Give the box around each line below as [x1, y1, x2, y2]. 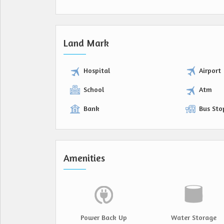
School [83, 85, 104, 93]
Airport [199, 66, 221, 74]
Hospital [83, 66, 110, 74]
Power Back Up [80, 213, 127, 221]
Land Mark [63, 37, 109, 49]
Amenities [63, 152, 105, 164]
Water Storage [170, 213, 216, 221]
